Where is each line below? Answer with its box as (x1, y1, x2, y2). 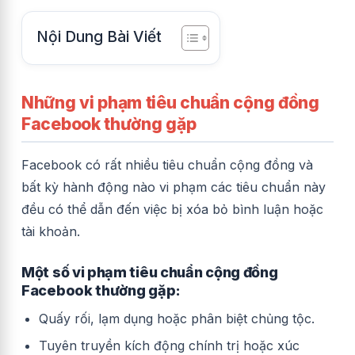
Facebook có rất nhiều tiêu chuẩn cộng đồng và (21, 156, 313, 173)
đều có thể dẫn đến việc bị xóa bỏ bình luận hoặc (21, 200, 323, 217)
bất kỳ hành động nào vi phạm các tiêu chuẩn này (21, 178, 326, 195)
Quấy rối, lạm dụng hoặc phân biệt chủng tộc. (39, 310, 315, 326)
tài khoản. (21, 223, 80, 239)
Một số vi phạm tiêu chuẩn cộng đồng (21, 263, 278, 281)
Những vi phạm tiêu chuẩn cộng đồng (21, 92, 319, 113)
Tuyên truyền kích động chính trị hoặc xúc (39, 337, 300, 353)
